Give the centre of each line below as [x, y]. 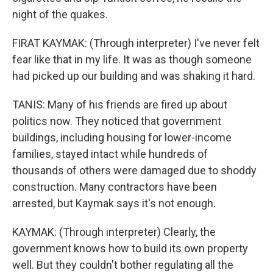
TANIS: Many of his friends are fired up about [120, 105]
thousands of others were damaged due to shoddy [134, 170]
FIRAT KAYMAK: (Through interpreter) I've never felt [136, 43]
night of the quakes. [60, 14]
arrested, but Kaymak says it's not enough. [114, 203]
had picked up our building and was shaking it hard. [134, 76]
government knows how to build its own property [130, 248]
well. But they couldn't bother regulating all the [123, 265]
